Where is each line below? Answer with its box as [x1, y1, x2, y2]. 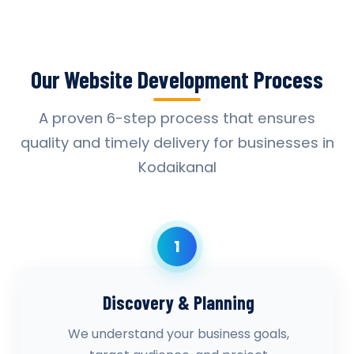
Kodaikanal [137, 157, 217, 177]
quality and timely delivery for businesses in [20, 133, 334, 153]
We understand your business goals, [68, 325, 289, 343]
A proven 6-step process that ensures [39, 108, 315, 128]
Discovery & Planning [103, 291, 254, 314]
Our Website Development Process [31, 65, 323, 93]
